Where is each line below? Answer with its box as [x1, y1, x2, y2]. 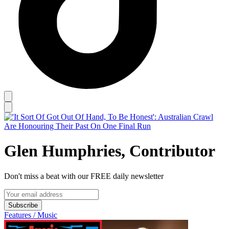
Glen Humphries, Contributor [4, 142, 215, 161]
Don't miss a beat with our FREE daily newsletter [4, 171, 164, 180]
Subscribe [8, 201, 38, 209]
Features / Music [4, 210, 57, 219]
